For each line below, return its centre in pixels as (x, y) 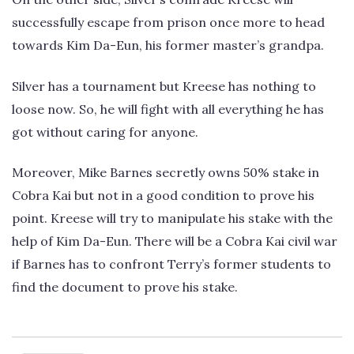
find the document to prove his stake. (125, 287)
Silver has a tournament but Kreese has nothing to (164, 86)
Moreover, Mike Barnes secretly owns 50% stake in (166, 173)
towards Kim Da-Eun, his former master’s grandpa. (168, 45)
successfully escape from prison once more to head (168, 23)
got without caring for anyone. (105, 132)
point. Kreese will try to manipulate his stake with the (172, 218)
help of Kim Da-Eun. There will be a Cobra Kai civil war (175, 241)
